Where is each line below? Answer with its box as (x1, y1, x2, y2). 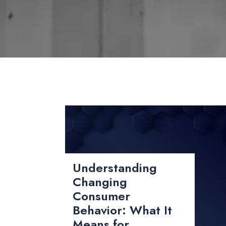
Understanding (73, 159, 157, 177)
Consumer (73, 187, 131, 205)
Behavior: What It (73, 201, 173, 219)
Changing (73, 173, 128, 191)
